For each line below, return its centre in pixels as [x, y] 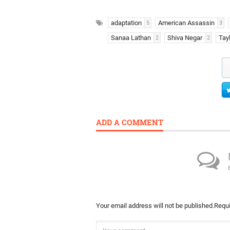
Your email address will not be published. [155, 206]
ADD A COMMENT [130, 122]
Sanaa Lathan [131, 38]
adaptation [126, 23]
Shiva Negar [185, 38]
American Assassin [186, 23]
